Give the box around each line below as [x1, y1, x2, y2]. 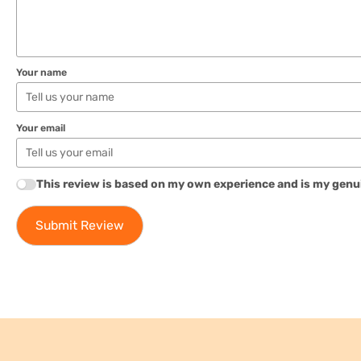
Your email [16, 122, 65, 134]
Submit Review [35, 218, 124, 234]
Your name [16, 67, 67, 79]
